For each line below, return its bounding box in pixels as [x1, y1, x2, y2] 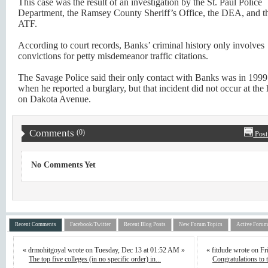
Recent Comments [15, 221, 57, 228]
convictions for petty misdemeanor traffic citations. [18, 50, 208, 61]
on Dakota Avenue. [18, 93, 91, 104]
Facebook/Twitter [69, 221, 111, 228]
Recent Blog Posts [123, 221, 166, 228]
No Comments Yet [31, 160, 96, 169]
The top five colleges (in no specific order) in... [29, 254, 161, 263]
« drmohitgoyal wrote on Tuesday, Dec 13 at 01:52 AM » [23, 245, 185, 254]
